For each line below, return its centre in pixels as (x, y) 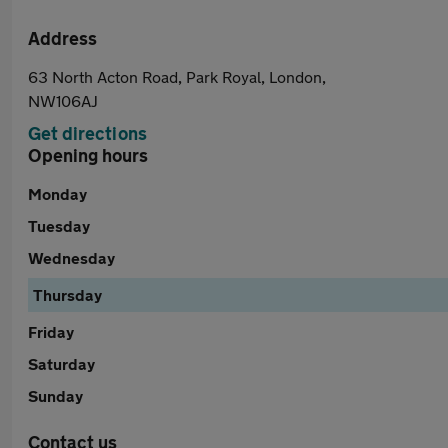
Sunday (55, 395)
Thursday (67, 294)
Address (62, 38)
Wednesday (71, 257)
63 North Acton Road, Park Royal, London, (177, 76)
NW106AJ (63, 100)
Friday (51, 331)
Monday (57, 193)
